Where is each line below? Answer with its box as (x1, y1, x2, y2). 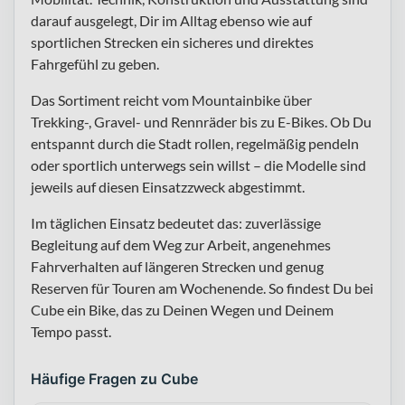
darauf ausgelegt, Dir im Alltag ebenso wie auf (31, 11, 312, 29)
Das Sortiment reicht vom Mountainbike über (31, 90, 312, 108)
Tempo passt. (31, 322, 111, 340)
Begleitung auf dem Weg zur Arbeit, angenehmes (31, 235, 331, 253)
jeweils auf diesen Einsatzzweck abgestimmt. (31, 177, 305, 195)
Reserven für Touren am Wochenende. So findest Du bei (31, 278, 373, 297)
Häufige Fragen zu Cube (31, 369, 198, 388)
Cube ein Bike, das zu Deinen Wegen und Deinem (31, 300, 334, 318)
